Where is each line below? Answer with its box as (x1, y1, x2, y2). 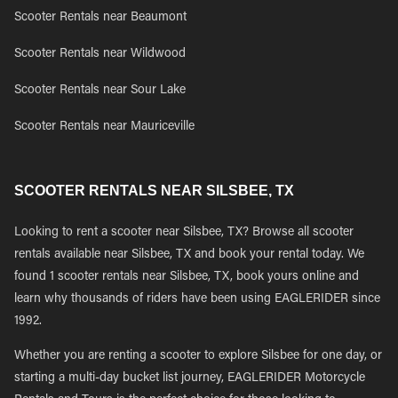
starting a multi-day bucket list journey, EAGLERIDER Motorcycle (14, 372, 365, 385)
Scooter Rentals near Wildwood (14, 48, 186, 60)
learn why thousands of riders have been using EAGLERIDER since (14, 293, 380, 306)
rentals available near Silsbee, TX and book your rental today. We (14, 249, 364, 261)
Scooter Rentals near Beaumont (14, 12, 187, 24)
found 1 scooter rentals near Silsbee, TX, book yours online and (14, 271, 359, 283)
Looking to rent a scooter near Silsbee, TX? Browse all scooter (14, 227, 354, 239)
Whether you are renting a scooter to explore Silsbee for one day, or (14, 350, 382, 362)
